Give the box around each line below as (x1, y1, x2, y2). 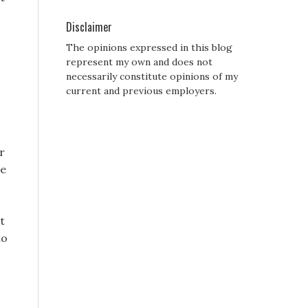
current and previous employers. (66, 85, 217, 98)
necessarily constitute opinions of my (66, 70, 238, 83)
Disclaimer (66, 19, 112, 36)
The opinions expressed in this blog (66, 41, 232, 54)
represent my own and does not (66, 56, 212, 69)
